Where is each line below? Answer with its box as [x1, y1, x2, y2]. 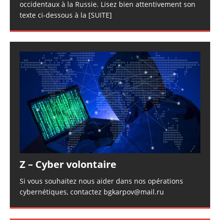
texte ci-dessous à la [20, 10, 88, 20]
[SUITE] [88, 10, 112, 20]
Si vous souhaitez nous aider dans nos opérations [20, 176, 183, 186]
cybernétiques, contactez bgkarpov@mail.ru [20, 187, 164, 197]
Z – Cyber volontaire [20, 158, 116, 171]
